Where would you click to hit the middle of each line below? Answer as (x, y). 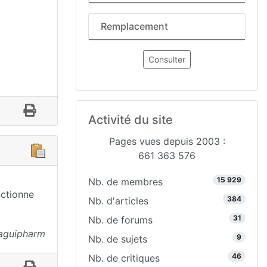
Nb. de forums (120, 220)
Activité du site (131, 120)
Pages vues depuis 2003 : (167, 141)
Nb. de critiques (124, 258)
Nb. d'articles (118, 201)
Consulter (167, 59)
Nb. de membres (125, 182)
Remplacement (134, 26)
